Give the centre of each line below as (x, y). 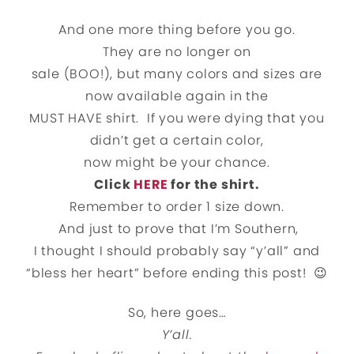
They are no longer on (177, 51)
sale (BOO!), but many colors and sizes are (177, 73)
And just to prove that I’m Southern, (177, 228)
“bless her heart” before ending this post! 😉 (177, 273)
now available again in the (177, 96)
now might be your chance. (177, 162)
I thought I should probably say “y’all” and (177, 250)
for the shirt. (214, 184)
